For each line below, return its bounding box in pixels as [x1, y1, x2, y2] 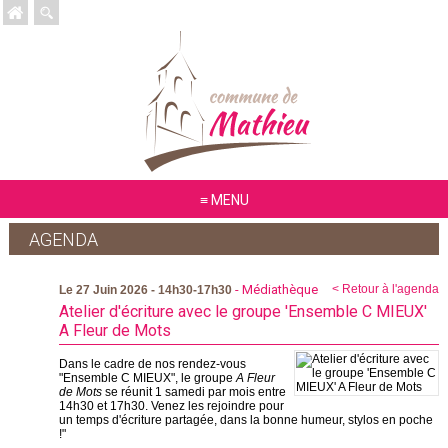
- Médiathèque [231, 282, 318, 297]
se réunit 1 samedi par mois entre [104, 385, 286, 399]
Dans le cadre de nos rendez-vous [58, 357, 246, 371]
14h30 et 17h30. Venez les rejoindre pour [58, 399, 284, 413]
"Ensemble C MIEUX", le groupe [58, 371, 236, 385]
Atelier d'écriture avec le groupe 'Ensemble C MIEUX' [58, 302, 427, 321]
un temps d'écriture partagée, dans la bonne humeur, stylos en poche [58, 413, 433, 427]
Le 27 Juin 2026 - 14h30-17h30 [58, 283, 232, 297]
